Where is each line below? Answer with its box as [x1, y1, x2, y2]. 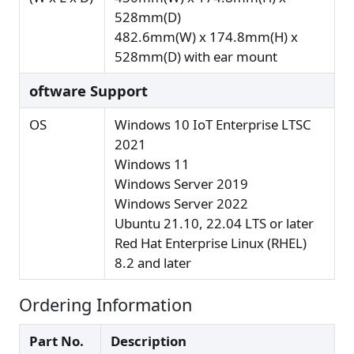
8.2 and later [115, 254, 191, 273]
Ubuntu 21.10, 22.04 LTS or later [115, 214, 314, 233]
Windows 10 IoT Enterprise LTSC [115, 115, 311, 134]
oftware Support [29, 81, 148, 101]
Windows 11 [115, 155, 190, 174]
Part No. [29, 332, 84, 351]
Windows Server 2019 [115, 175, 248, 194]
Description [111, 332, 186, 351]
